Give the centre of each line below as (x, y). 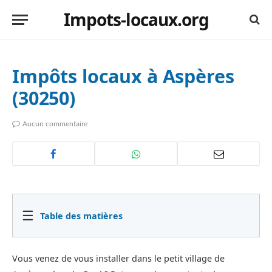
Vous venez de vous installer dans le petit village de (118, 259)
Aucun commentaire (55, 124)
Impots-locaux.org (136, 19)
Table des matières (81, 216)
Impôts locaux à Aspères (123, 76)
